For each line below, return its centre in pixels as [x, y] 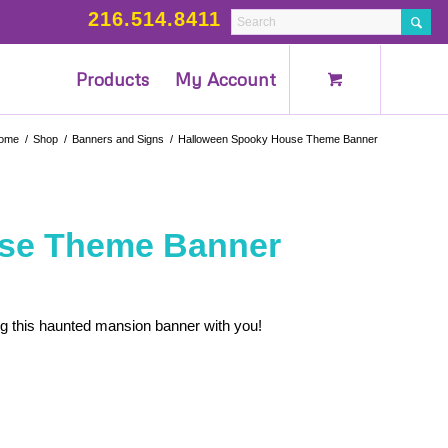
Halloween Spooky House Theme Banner [278, 138]
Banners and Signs [118, 138]
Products [113, 79]
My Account [226, 79]
